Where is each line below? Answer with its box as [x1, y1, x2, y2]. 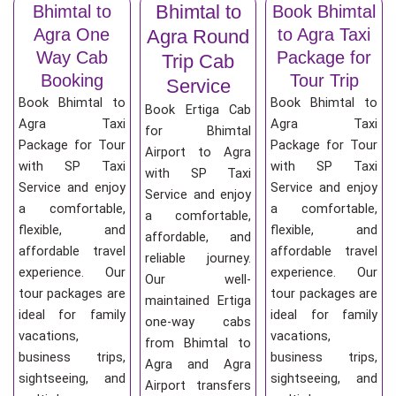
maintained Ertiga [144, 293, 252, 309]
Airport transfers [144, 377, 252, 394]
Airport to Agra [144, 144, 252, 161]
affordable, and [144, 229, 252, 246]
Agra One [34, 25, 110, 45]
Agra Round [147, 26, 249, 49]
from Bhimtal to [144, 335, 252, 352]
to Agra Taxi [278, 25, 371, 45]
